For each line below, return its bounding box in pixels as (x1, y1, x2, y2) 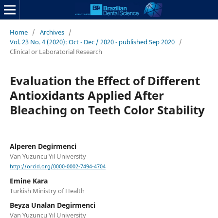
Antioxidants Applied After (9, 87, 164, 103)
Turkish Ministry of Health (9, 186, 85, 196)
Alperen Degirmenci (9, 141, 76, 151)
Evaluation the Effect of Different (9, 72, 200, 89)
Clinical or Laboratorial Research (9, 47, 102, 56)
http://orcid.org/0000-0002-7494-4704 (9, 163, 106, 170)
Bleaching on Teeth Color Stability (9, 101, 205, 118)
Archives (39, 27, 64, 36)
